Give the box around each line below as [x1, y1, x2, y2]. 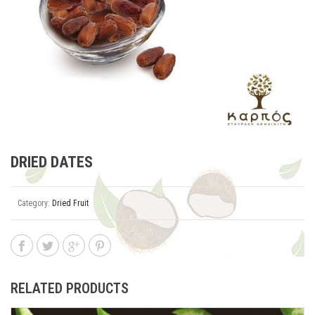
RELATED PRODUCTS [11, 280, 129, 297]
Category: [18, 198, 52, 208]
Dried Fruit [52, 198, 89, 208]
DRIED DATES [11, 153, 93, 171]
